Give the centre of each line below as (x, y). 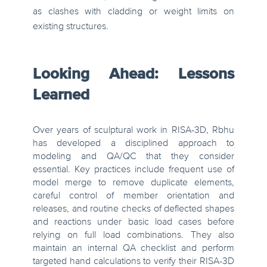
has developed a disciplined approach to (133, 143)
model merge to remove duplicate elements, (133, 183)
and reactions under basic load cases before (133, 222)
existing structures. (71, 27)
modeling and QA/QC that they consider (133, 156)
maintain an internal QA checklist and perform (133, 248)
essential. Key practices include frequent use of (133, 170)
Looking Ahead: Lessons (133, 74)
